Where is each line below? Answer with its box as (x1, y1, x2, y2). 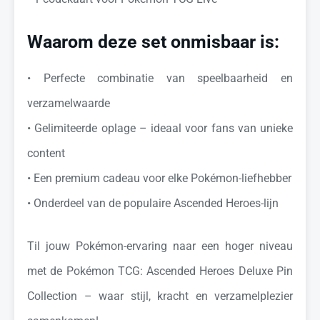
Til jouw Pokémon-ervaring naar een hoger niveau (27, 239, 293, 253)
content (27, 146, 65, 160)
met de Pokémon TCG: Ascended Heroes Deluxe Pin (27, 264, 293, 278)
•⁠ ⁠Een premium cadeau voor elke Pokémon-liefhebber (27, 171, 291, 185)
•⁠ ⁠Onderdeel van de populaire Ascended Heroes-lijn (27, 196, 279, 210)
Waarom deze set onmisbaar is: (27, 31, 279, 52)
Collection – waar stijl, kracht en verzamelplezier (27, 289, 293, 303)
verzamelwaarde (27, 96, 110, 110)
